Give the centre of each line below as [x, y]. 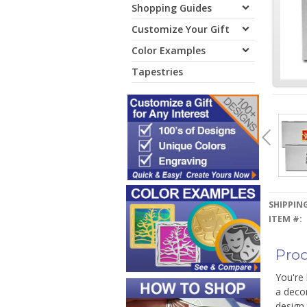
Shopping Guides [172, 8]
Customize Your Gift [181, 29]
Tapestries [157, 72]
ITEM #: [285, 219]
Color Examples [169, 50]
